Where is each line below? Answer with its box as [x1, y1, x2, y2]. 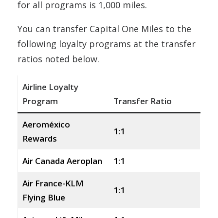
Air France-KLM [22, 178, 84, 189]
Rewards [22, 133, 57, 144]
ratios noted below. [18, 53, 99, 65]
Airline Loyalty [22, 81, 78, 92]
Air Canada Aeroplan [22, 155, 102, 166]
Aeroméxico [22, 119, 70, 130]
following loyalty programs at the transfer [18, 38, 196, 50]
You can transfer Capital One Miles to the [18, 23, 191, 35]
